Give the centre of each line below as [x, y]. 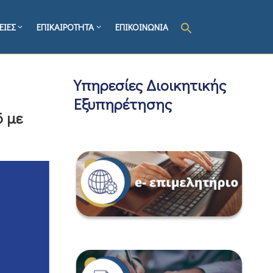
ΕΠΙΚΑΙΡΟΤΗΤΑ [66, 27]
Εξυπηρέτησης [123, 104]
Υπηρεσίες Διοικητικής [150, 85]
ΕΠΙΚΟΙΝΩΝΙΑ [142, 27]
